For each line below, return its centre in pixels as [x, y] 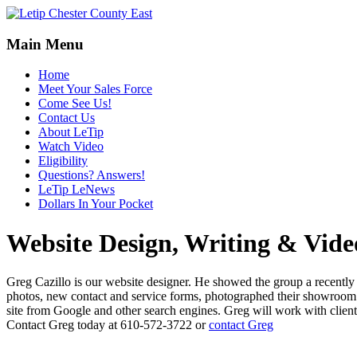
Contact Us [67, 118]
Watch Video [71, 147]
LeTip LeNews [76, 190]
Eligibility [63, 161]
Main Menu [45, 44]
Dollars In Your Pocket [96, 204]
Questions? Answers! [92, 175]
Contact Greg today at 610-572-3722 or [108, 325]
